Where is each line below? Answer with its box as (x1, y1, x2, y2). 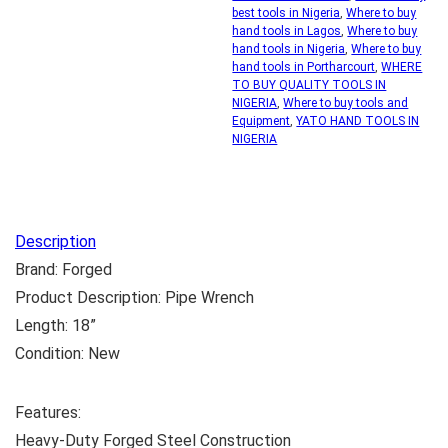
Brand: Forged (15, 260, 112, 279)
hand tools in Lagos (232, 24, 342, 38)
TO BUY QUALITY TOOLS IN (232, 78, 387, 92)
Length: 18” (15, 316, 96, 335)
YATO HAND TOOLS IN (296, 114, 420, 128)
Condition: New (15, 344, 120, 363)
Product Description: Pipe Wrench (15, 288, 254, 307)
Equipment (232, 114, 291, 128)
